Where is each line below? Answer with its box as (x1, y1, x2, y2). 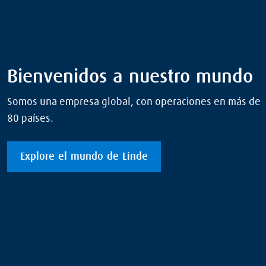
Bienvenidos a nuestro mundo (7, 67, 253, 87)
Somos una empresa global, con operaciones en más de (7, 96, 261, 107)
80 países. (7, 113, 53, 124)
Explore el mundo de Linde (20, 151, 148, 162)
